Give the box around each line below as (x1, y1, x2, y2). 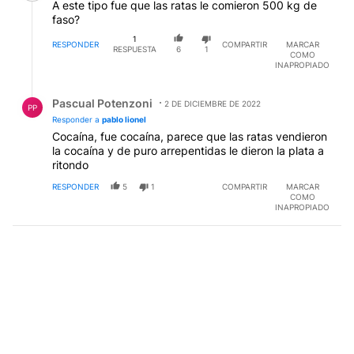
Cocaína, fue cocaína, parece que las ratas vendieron (52, 129, 327, 143)
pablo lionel (102, 114, 146, 124)
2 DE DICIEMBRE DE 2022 (164, 98, 261, 108)
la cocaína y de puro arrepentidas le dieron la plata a (52, 143, 324, 157)
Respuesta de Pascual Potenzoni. (13, 83, 210, 99)
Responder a (52, 114, 102, 124)
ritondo (52, 157, 88, 171)
